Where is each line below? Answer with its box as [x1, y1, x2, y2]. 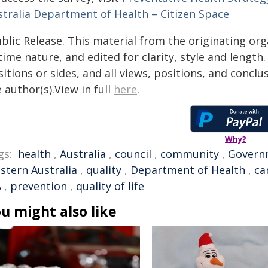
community [160, 147, 219, 161]
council [115, 147, 151, 161]
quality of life [76, 179, 144, 193]
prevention [10, 179, 67, 193]
